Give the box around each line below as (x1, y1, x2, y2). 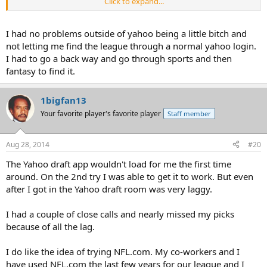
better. (14, 13, 36, 24)
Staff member (167, 109, 211, 118)
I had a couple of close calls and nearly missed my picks (6, 207, 234, 220)
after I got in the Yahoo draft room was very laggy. (6, 182, 212, 195)
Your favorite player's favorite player (41, 108, 161, 119)
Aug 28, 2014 (6, 139, 49, 150)
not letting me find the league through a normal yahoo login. (6, 40, 256, 52)
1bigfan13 (41, 94, 86, 106)
